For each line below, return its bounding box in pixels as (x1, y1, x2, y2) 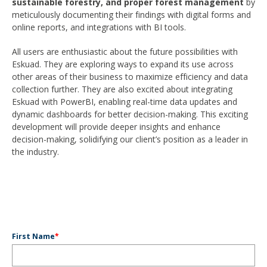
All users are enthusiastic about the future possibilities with (12, 45, 238, 57)
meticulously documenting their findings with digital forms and (12, 9, 251, 21)
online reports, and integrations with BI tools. (12, 21, 186, 33)
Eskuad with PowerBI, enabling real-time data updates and (12, 95, 237, 107)
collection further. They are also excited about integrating (12, 83, 232, 95)
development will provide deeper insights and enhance (12, 120, 221, 132)
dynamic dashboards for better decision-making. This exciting (12, 108, 248, 120)
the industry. (12, 145, 59, 157)
